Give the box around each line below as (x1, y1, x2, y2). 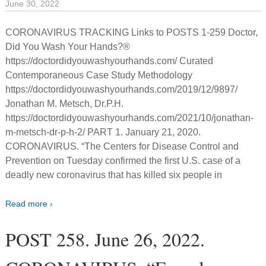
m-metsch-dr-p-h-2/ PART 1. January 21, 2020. (5, 126, 201, 137)
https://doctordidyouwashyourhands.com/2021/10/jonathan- (5, 112, 254, 123)
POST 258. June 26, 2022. (5, 226, 205, 252)
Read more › (5, 198, 53, 208)
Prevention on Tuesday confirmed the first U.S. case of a (5, 155, 241, 166)
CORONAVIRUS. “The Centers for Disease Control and (5, 141, 239, 151)
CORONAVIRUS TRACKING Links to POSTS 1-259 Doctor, (5, 27, 258, 37)
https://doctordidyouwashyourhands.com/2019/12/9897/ (5, 84, 238, 94)
